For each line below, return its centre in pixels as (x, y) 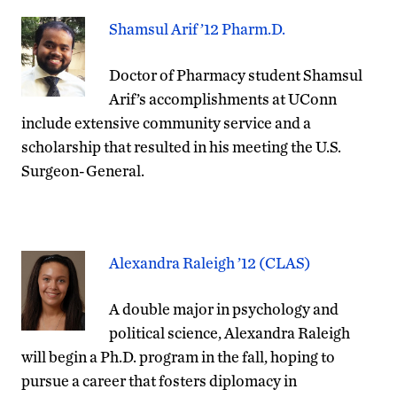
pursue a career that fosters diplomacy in (159, 380)
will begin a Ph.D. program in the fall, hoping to (178, 356)
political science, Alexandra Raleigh (230, 332)
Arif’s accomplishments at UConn (223, 98)
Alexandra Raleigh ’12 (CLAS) (210, 262)
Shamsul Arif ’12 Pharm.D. (197, 28)
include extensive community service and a (166, 122)
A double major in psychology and (224, 308)
